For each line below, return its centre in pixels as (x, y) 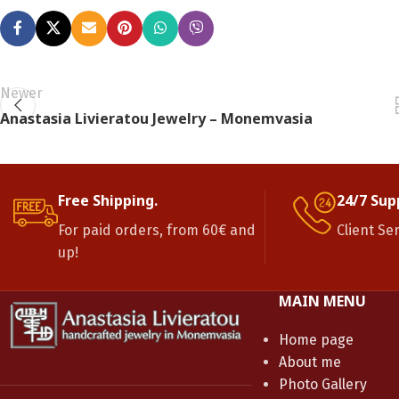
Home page (316, 339)
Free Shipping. (108, 200)
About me (309, 362)
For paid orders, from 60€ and (157, 230)
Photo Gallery (322, 384)
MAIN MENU (322, 301)
